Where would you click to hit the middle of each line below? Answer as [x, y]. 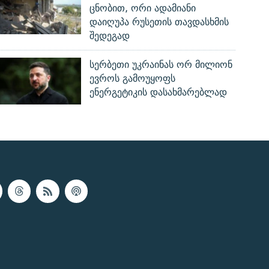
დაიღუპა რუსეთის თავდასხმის [159, 22]
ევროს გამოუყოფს [133, 79]
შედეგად [110, 36]
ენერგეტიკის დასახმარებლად [159, 92]
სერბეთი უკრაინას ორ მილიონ [161, 65]
